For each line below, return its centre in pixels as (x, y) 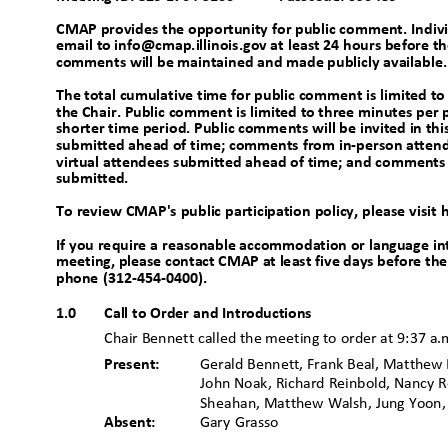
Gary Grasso (244, 422)
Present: (135, 364)
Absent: (133, 422)
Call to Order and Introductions (212, 313)
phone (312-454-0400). (136, 278)
